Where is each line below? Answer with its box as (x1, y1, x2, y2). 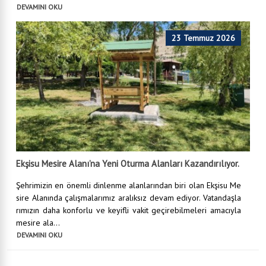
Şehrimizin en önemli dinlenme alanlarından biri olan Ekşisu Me (16, 180, 241, 191)
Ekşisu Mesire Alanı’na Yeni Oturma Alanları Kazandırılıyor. (16, 158, 239, 170)
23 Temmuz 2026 (172, 33, 235, 44)
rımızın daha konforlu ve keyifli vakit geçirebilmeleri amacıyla (16, 205, 241, 216)
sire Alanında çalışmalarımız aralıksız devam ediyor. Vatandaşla (16, 192, 241, 204)
